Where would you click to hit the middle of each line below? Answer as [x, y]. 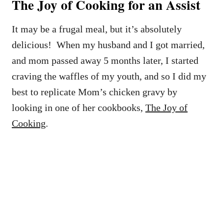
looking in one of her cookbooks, [79, 107]
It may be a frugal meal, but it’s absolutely [97, 29]
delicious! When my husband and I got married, [108, 44]
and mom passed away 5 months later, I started [105, 60]
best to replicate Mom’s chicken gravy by [95, 92]
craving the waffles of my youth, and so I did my [109, 76]
